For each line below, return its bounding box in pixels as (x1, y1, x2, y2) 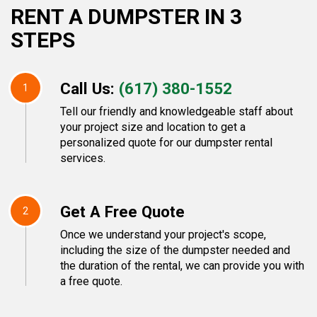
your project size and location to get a (60, 120, 246, 134)
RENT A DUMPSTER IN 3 (11, 4, 242, 29)
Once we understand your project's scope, (60, 227, 266, 241)
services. (60, 151, 105, 165)
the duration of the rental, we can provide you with (60, 258, 304, 272)
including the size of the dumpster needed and (60, 243, 290, 257)
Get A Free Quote (60, 202, 185, 221)
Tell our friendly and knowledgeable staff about (60, 104, 293, 118)
